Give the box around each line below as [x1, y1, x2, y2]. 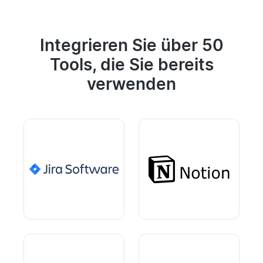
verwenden [87, 76, 176, 93]
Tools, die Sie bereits [49, 57, 214, 74]
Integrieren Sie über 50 [39, 38, 224, 55]
